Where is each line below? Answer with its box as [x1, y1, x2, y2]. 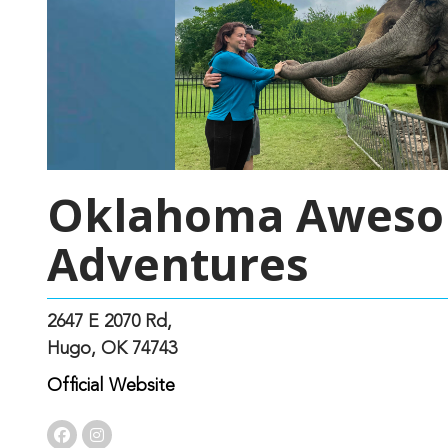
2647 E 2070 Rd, [47, 313, 172, 331]
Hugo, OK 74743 [47, 340, 177, 358]
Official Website [47, 377, 175, 395]
